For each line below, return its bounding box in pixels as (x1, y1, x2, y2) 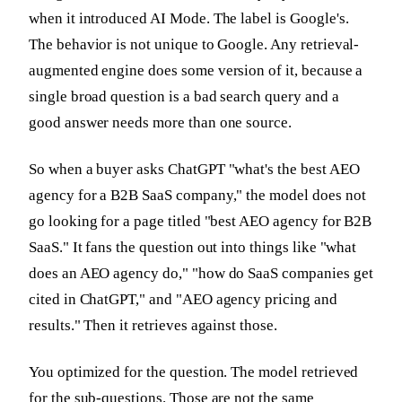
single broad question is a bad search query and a (29, 87, 339, 105)
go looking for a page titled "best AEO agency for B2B (29, 212, 372, 230)
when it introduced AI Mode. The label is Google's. (29, 9, 349, 27)
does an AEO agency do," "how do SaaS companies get (29, 264, 373, 282)
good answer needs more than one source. (29, 113, 293, 131)
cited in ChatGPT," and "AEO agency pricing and (29, 290, 337, 308)
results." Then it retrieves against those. (29, 316, 277, 334)
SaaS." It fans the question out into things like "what (29, 238, 357, 256)
